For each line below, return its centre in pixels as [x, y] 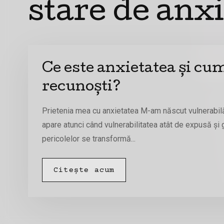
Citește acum [84, 170]
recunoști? [81, 88]
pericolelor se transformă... [89, 139]
